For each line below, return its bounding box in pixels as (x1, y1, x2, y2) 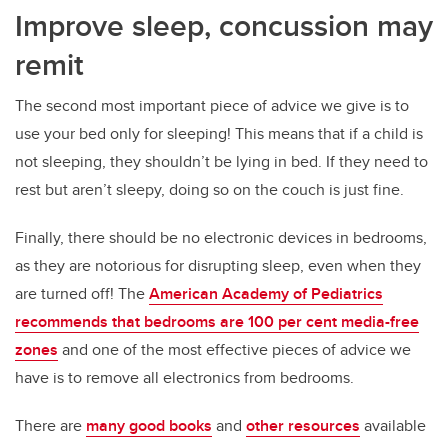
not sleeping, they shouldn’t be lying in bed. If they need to (15, 150, 428, 174)
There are (15, 414, 86, 438)
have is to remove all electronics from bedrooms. (15, 366, 354, 390)
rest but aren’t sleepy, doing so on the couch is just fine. (15, 178, 404, 202)
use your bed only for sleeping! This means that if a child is (15, 122, 423, 146)
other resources (246, 414, 360, 438)
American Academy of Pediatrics (149, 282, 383, 306)
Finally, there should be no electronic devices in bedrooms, (15, 226, 427, 250)
